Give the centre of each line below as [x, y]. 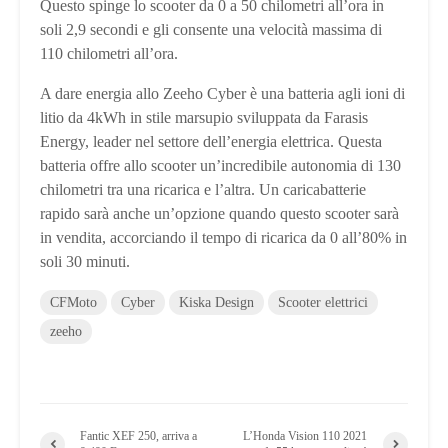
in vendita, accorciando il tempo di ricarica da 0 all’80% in [223, 238]
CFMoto [73, 303]
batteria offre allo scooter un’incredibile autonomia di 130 [220, 166]
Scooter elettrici [323, 303]
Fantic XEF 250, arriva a [138, 436]
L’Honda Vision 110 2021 [305, 436]
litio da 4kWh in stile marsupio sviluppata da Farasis [204, 118]
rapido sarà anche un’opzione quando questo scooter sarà [219, 214]
